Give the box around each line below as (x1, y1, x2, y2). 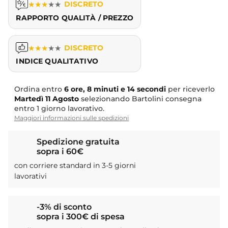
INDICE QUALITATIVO (16, 56, 98, 66)
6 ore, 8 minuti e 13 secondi (64, 84, 165, 94)
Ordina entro (14, 84, 64, 94)
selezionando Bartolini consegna (79, 94, 202, 104)
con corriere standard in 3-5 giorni (14, 161, 136, 170)
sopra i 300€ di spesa (37, 212, 125, 222)
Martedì (14, 94, 43, 104)
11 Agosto (45, 94, 79, 104)
